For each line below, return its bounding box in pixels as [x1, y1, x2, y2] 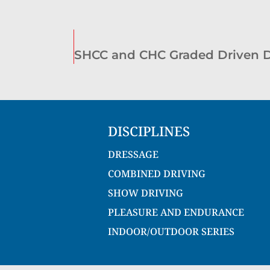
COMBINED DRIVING [108, 166, 206, 180]
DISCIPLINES [108, 121, 190, 140]
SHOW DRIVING [108, 186, 183, 199]
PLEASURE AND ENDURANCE [108, 205, 244, 219]
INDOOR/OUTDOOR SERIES [108, 224, 234, 238]
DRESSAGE [108, 147, 159, 161]
